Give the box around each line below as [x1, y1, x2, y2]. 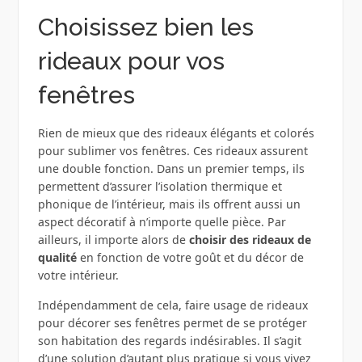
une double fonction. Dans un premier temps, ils [37, 161, 305, 177]
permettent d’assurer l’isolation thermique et [37, 179, 282, 195]
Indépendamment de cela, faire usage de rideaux [37, 297, 308, 314]
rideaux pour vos [37, 47, 225, 76]
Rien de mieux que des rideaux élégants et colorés [37, 125, 314, 141]
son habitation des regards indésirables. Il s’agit [37, 333, 301, 349]
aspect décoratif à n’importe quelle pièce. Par [37, 214, 286, 230]
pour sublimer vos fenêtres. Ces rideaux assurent [37, 143, 308, 159]
